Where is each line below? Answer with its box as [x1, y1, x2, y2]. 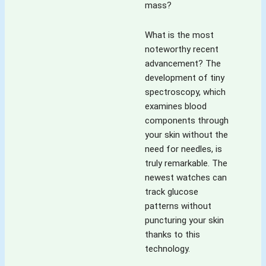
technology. [145, 243, 190, 255]
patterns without [145, 201, 211, 212]
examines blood [145, 101, 207, 112]
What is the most [145, 30, 214, 41]
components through [145, 115, 229, 126]
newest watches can [145, 172, 227, 183]
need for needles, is [145, 144, 222, 155]
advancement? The [145, 58, 221, 69]
